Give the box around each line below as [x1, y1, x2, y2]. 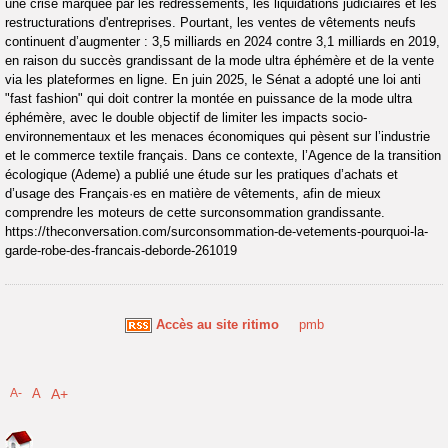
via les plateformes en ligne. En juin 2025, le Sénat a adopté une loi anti [5, 72, 421, 87]
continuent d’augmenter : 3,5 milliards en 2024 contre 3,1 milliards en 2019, [5, 34, 440, 49]
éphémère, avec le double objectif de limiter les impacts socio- [5, 110, 367, 125]
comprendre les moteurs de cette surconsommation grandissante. [5, 205, 385, 220]
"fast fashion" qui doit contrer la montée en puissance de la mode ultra [5, 91, 412, 106]
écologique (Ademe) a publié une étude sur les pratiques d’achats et [5, 167, 398, 182]
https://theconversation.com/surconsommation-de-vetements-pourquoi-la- [5, 224, 428, 239]
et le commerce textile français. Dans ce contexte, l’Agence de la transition [5, 148, 441, 163]
